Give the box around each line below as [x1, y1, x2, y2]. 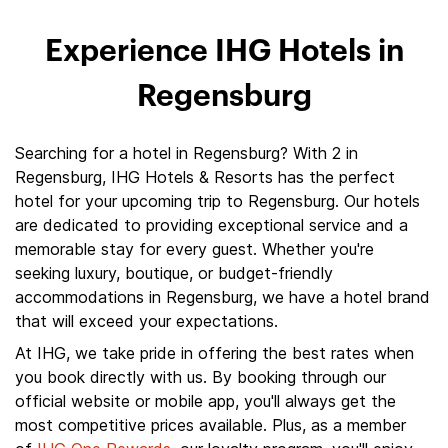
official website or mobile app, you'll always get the [15, 391, 396, 411]
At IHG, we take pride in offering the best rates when [15, 343, 414, 363]
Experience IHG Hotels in [44, 37, 404, 67]
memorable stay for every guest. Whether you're [15, 239, 374, 259]
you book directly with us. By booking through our [15, 367, 386, 387]
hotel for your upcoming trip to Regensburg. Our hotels [15, 191, 420, 211]
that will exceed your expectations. [15, 311, 278, 331]
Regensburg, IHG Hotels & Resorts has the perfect [15, 167, 395, 187]
